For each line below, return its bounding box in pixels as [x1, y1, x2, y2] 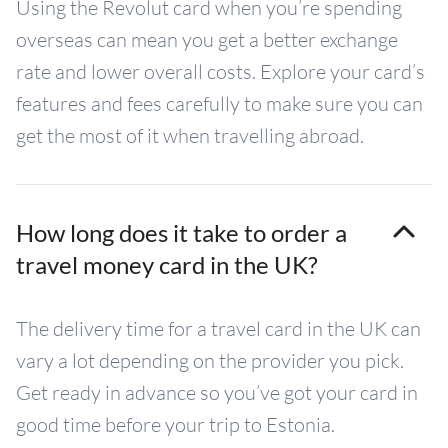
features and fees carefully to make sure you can [16, 91, 423, 116]
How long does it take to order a [16, 218, 347, 247]
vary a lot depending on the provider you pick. [16, 348, 404, 373]
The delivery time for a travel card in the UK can [16, 316, 421, 341]
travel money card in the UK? [16, 250, 318, 279]
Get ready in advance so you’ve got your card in [16, 380, 418, 405]
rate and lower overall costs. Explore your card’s [16, 59, 425, 84]
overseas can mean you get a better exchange [16, 27, 398, 52]
